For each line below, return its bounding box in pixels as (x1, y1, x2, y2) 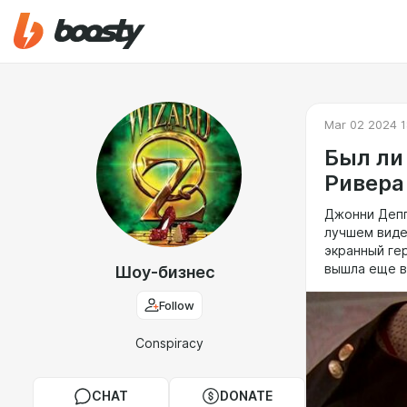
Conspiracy (134, 336, 203, 351)
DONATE (220, 389, 273, 403)
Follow (158, 298, 194, 313)
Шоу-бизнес (114, 263, 215, 282)
